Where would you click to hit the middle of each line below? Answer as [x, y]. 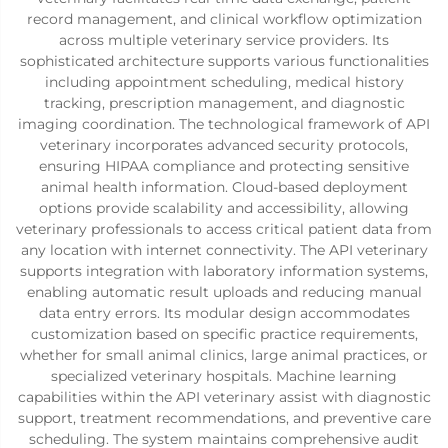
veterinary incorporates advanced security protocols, [224, 145]
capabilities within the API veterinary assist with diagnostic [224, 397]
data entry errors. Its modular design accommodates [224, 313]
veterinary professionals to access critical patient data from [224, 229]
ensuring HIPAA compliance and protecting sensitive [224, 166]
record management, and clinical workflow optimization [224, 19]
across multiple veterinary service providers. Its [224, 40]
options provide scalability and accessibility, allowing [224, 208]
